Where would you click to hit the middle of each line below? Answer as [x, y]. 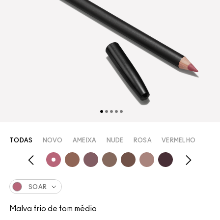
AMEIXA [84, 141]
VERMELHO [179, 141]
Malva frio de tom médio [53, 209]
